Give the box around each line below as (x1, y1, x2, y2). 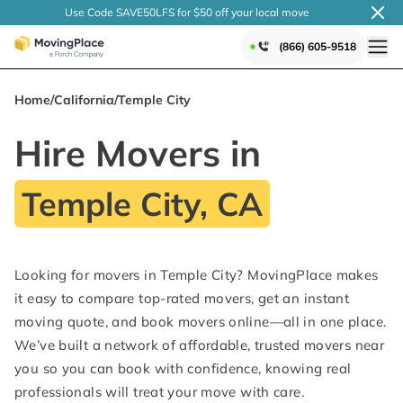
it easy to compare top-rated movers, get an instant (14, 290, 350, 307)
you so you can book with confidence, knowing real (14, 360, 352, 377)
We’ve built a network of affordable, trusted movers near (14, 336, 384, 354)
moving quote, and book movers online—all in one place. (14, 313, 387, 330)
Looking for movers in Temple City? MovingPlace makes (14, 266, 379, 283)
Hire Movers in (14, 130, 261, 175)
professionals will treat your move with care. (14, 383, 304, 400)
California (54, 92, 114, 108)
